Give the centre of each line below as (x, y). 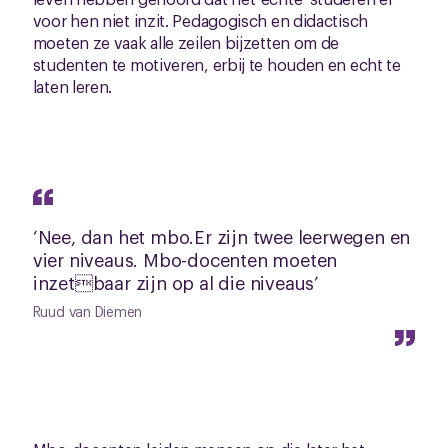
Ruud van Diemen (87, 311)
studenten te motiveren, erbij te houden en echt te (216, 64)
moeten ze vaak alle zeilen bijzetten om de (186, 42)
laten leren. (72, 86)
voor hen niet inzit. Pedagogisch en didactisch (200, 20)
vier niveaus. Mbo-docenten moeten (185, 259)
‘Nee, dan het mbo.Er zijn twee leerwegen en (221, 236)
